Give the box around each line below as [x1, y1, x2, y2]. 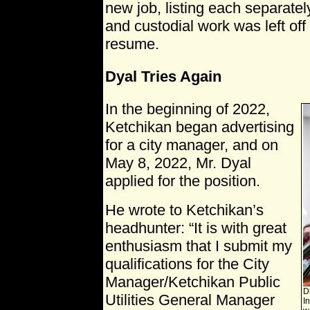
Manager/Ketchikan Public [105, 273, 280, 291]
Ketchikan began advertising [105, 118, 294, 136]
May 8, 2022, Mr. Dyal [105, 154, 251, 172]
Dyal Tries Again [105, 67, 221, 85]
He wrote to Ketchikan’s [105, 201, 264, 219]
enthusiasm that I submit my [105, 237, 292, 255]
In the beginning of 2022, [105, 100, 270, 118]
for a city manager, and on [105, 136, 278, 154]
